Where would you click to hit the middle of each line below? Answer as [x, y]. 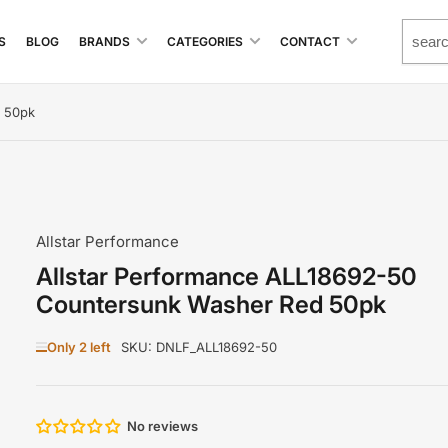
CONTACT [310, 41]
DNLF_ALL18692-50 [216, 347]
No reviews [162, 426]
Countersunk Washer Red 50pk [210, 304]
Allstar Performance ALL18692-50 [226, 276]
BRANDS [104, 41]
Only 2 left [78, 347]
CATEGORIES [205, 41]
